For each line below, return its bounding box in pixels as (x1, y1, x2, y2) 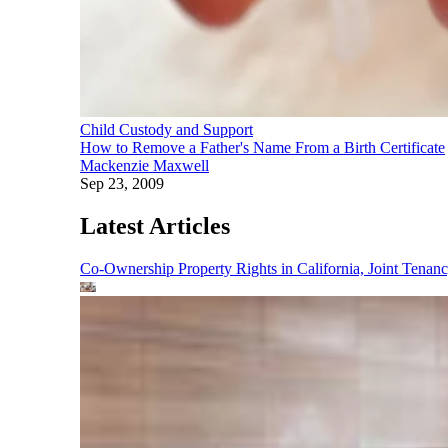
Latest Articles (80, 212, 230, 239)
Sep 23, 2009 (80, 174, 164, 192)
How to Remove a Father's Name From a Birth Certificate (80, 138, 445, 156)
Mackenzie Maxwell (80, 156, 209, 174)
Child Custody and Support (80, 120, 253, 138)
